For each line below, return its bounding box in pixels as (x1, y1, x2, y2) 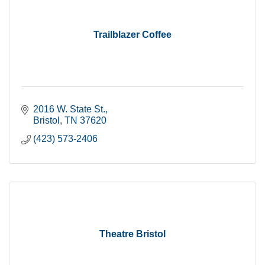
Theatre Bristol (99, 229, 166, 239)
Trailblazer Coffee (93, 30, 172, 40)
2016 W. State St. (33, 104, 105, 114)
